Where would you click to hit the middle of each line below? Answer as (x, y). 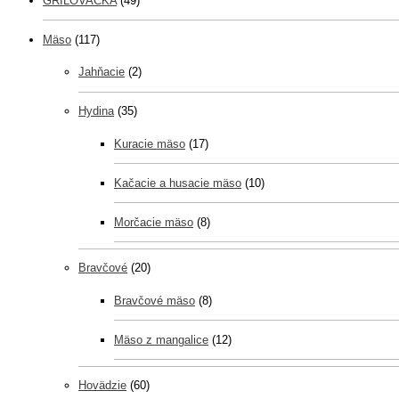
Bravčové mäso (155, 300)
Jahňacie (102, 72)
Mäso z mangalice (161, 339)
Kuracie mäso (150, 143)
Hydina (96, 111)
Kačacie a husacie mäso (178, 183)
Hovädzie (102, 385)
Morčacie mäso (154, 222)
